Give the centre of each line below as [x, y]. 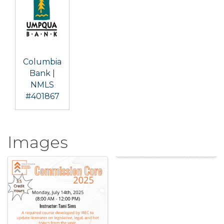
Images [38, 142]
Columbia [42, 62]
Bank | [42, 73]
